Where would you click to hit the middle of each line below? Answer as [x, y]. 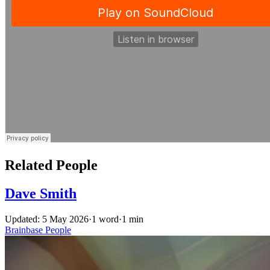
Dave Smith [41, 193]
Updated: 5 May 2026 [47, 219]
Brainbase [25, 230]
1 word [105, 219]
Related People [51, 165]
